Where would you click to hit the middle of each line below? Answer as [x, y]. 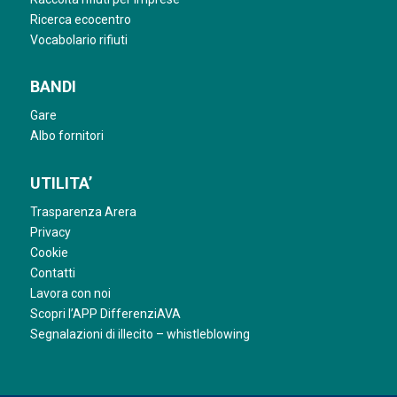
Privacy [50, 233]
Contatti [52, 273]
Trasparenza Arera [83, 212]
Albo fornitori [66, 136]
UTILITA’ [61, 183]
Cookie [49, 253]
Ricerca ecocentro [80, 19]
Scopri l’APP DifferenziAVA [105, 314]
